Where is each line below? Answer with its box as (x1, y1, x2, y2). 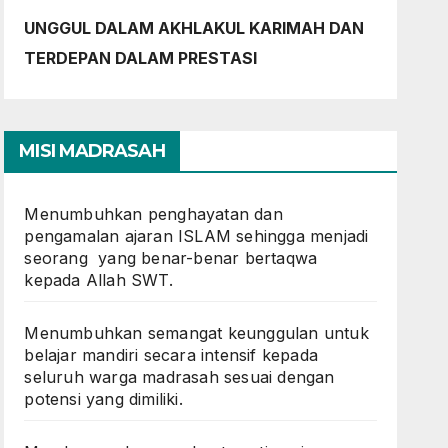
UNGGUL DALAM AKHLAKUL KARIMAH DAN (24, 18, 365, 38)
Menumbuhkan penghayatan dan (24, 204, 283, 224)
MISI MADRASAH (19, 140, 165, 162)
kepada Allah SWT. (24, 270, 173, 290)
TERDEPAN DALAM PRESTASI (24, 48, 258, 68)
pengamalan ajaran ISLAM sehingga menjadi (24, 226, 369, 246)
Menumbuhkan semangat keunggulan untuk (24, 323, 369, 343)
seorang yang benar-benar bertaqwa (24, 248, 318, 268)
